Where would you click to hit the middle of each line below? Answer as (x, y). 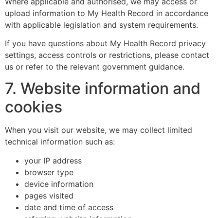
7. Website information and (103, 89)
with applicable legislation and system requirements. (101, 25)
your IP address (53, 160)
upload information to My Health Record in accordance (107, 13)
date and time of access (69, 207)
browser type (49, 172)
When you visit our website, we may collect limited (99, 130)
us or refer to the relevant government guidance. (95, 67)
